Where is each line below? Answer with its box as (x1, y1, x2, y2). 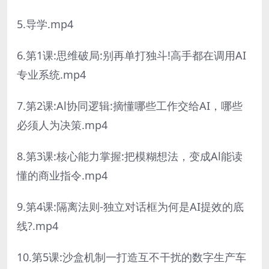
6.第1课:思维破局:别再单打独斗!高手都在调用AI (17, 47, 246, 62)
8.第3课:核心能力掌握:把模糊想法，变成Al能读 (17, 148, 243, 163)
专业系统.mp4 (17, 67, 86, 82)
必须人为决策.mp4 (17, 117, 107, 132)
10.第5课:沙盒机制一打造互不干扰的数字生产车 (17, 249, 246, 264)
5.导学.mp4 (17, 16, 73, 31)
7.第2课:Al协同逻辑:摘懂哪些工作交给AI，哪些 (17, 98, 243, 113)
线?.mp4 (17, 218, 58, 233)
